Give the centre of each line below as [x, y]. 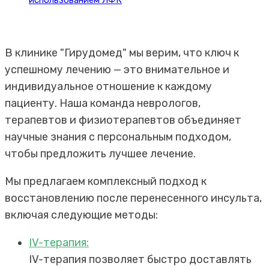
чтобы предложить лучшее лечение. [100, 154]
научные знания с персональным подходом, [118, 137]
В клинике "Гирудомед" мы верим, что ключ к [122, 53]
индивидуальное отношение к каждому [108, 86]
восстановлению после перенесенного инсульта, [133, 198]
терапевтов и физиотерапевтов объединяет [123, 120]
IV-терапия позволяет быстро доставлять [140, 259]
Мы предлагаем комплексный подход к [106, 181]
